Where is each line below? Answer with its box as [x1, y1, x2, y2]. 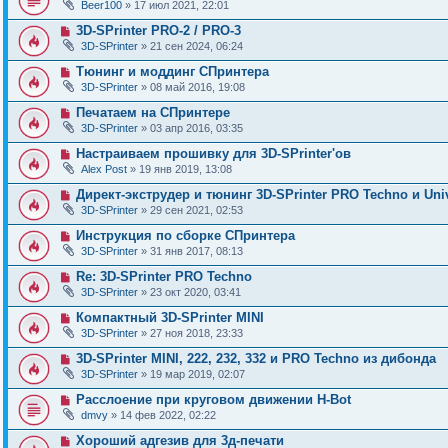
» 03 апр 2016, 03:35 [138, 122, 243, 134]
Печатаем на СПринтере [75, 105, 230, 120]
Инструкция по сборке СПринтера [75, 228, 295, 243]
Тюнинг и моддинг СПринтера [75, 64, 269, 79]
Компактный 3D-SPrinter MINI [75, 310, 264, 325]
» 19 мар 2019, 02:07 [138, 368, 245, 380]
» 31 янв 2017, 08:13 [138, 245, 243, 257]
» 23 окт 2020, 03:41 [138, 286, 241, 298]
